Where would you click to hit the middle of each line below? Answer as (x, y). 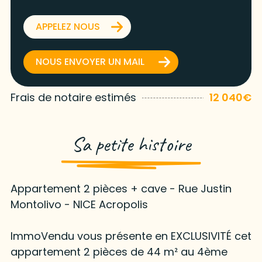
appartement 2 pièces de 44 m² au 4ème (119, 251)
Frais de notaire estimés (73, 97)
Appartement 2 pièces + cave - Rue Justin (121, 188)
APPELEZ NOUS (68, 26)
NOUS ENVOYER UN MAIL (90, 61)
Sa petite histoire (131, 144)
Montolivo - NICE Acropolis (79, 204)
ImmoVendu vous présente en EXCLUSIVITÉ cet (131, 236)
